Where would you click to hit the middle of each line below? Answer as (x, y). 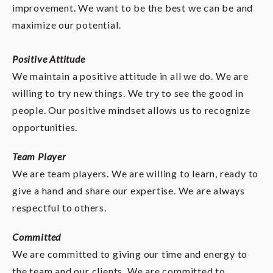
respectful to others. (59, 208)
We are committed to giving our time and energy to (130, 254)
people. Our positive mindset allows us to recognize (131, 110)
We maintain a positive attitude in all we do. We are (130, 76)
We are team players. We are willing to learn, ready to (136, 174)
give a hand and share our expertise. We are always (129, 191)
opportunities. (45, 127)
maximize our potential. (67, 25)
